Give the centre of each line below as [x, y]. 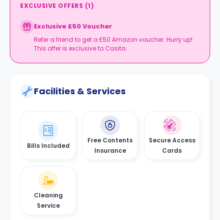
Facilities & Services [80, 91]
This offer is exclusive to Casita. [81, 48]
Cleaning [48, 195]
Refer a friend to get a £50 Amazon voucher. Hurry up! [113, 40]
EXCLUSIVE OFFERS [52, 6]
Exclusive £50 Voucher [73, 26]
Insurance [110, 151]
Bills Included [48, 145]
